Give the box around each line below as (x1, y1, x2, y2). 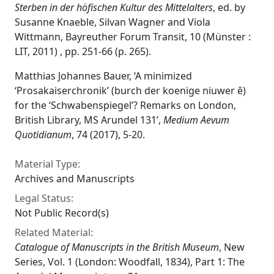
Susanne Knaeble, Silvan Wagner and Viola (15, 15, 210, 29)
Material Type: (15, 157, 80, 171)
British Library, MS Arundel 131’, (15, 113, 163, 127)
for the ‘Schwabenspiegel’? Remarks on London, (15, 98, 236, 112)
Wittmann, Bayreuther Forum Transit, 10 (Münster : (15, 30, 251, 43)
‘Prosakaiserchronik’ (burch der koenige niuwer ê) (15, 84, 246, 97)
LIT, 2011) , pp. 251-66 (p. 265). (15, 45, 151, 58)
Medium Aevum (163, 113, 229, 127)
